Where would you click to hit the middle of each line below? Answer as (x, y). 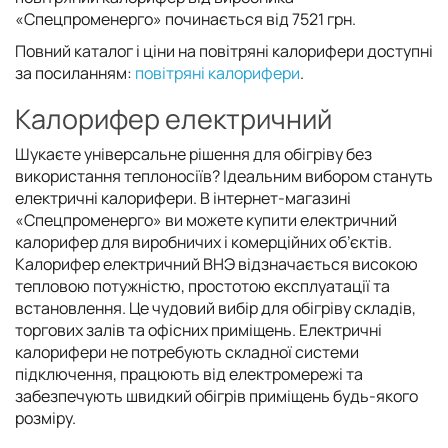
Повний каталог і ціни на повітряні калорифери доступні (224, 50)
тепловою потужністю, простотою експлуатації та (202, 285)
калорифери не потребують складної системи (187, 351)
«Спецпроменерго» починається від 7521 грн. (185, 18)
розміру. (45, 417)
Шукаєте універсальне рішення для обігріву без (193, 153)
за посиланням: (75, 72)
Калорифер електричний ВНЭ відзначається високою (216, 263)
